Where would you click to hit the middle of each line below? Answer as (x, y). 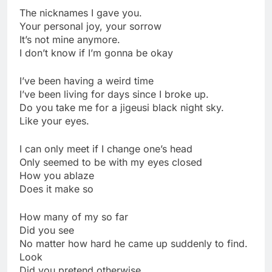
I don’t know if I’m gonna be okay (96, 53)
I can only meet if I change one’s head (106, 149)
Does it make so (56, 189)
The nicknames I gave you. (81, 13)
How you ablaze (57, 176)
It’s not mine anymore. (70, 40)
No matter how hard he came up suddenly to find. (134, 244)
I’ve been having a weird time (87, 81)
